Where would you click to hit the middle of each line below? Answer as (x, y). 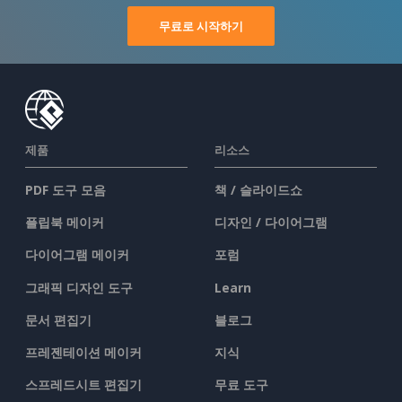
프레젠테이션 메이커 (83, 353)
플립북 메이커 (65, 223)
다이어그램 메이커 (77, 255)
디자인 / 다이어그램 (271, 223)
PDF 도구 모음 (66, 189)
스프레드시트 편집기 (83, 385)
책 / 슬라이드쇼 (258, 189)
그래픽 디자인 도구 (79, 287)
